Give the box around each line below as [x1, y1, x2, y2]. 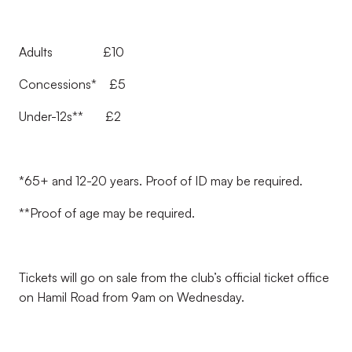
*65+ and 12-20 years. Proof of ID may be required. [19, 173, 302, 189]
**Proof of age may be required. [19, 205, 195, 221]
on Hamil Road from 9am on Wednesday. [19, 289, 247, 305]
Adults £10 [19, 44, 124, 60]
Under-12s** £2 [19, 108, 121, 124]
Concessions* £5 [19, 76, 126, 92]
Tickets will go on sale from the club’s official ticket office [19, 269, 329, 285]
